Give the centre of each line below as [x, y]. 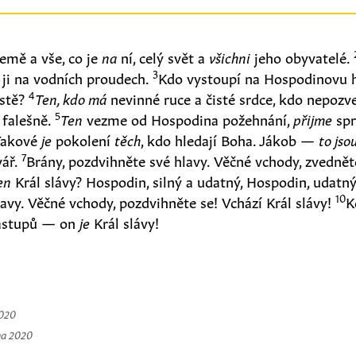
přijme [313, 118]
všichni [230, 56]
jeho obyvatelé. [302, 56]
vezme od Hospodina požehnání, [188, 118]
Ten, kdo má [71, 97]
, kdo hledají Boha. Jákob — [230, 139]
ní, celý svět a [163, 56]
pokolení [83, 139]
